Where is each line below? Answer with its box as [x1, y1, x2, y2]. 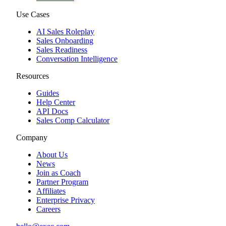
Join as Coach [36, 168, 81, 177]
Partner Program [36, 177, 88, 186]
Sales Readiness [36, 45, 87, 54]
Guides [36, 88, 59, 97]
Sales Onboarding [36, 36, 93, 45]
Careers [36, 204, 61, 213]
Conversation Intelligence [36, 54, 118, 63]
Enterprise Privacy [36, 195, 95, 204]
